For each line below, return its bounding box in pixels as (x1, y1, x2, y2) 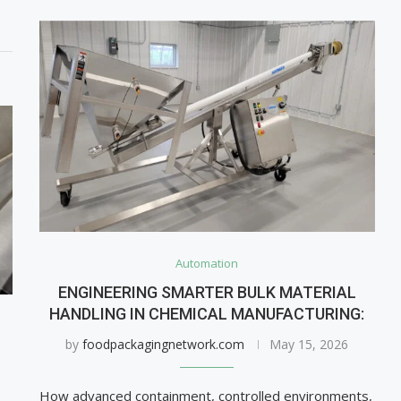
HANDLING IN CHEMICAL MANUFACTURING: (49, 304, 365, 324)
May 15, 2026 (269, 336, 349, 354)
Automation (175, 255, 239, 272)
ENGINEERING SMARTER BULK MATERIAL (57, 283, 356, 303)
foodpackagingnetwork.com (82, 336, 245, 354)
